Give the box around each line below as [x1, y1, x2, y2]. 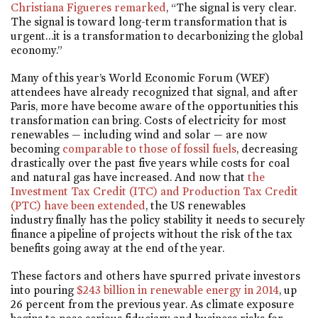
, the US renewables [146, 199, 246, 212]
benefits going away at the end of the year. [11, 241, 224, 255]
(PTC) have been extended [11, 199, 146, 212]
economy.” [11, 43, 62, 57]
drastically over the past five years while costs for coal [11, 156, 290, 170]
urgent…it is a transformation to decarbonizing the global [11, 28, 303, 43]
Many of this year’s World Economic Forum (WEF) [11, 71, 270, 84]
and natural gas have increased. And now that [11, 170, 248, 184]
